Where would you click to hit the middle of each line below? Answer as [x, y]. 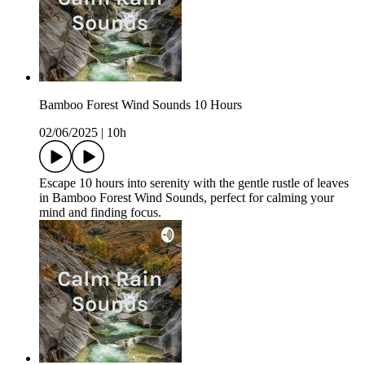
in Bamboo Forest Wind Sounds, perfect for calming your [187, 198]
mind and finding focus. [100, 213]
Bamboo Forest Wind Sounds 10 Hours [141, 105]
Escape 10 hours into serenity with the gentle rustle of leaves [194, 183]
